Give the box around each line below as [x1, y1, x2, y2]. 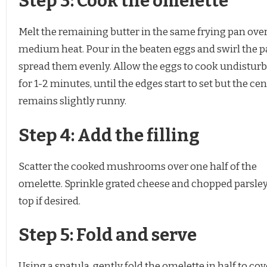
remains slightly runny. [18, 95, 126, 108]
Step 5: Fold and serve [18, 225, 197, 246]
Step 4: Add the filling [18, 125, 200, 146]
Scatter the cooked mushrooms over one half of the [18, 160, 257, 173]
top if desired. [18, 194, 80, 207]
